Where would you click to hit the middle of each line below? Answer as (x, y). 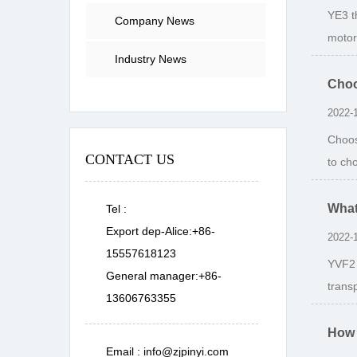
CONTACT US (130, 159)
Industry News (151, 59)
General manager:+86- (164, 276)
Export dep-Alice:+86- (161, 231)
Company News (155, 21)
